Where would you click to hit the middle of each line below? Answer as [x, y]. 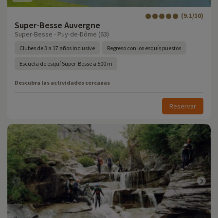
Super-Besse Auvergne [57, 25]
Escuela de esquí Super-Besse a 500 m [66, 64]
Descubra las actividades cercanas [62, 82]
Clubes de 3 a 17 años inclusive [57, 48]
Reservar [183, 106]
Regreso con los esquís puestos [144, 48]
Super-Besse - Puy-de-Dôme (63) [62, 34]
